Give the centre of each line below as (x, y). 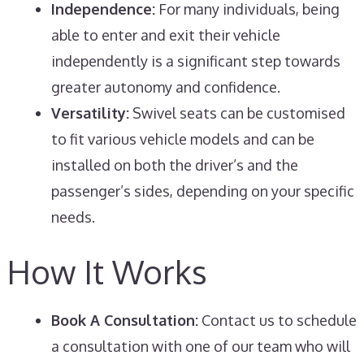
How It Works (107, 271)
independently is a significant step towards (195, 61)
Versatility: (90, 113)
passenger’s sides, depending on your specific (202, 191)
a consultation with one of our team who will (200, 346)
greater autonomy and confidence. (165, 87)
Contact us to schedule (277, 320)
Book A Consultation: (124, 320)
